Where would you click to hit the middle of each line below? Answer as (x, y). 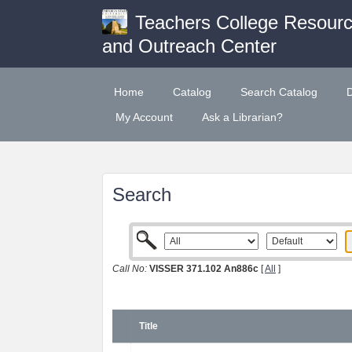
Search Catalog (279, 92)
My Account (144, 117)
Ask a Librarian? (242, 117)
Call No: (130, 269)
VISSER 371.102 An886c (204, 269)
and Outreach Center (189, 46)
